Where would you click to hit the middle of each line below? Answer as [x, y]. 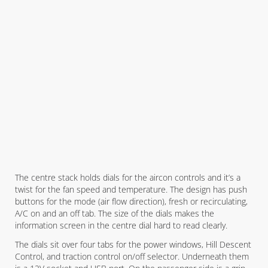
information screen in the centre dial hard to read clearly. [121, 225]
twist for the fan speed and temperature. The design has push [131, 189]
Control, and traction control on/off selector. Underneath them [132, 256]
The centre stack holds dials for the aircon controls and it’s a [128, 177]
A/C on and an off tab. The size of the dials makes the [115, 213]
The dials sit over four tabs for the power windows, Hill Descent [133, 244]
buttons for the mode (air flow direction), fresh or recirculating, [131, 201]
